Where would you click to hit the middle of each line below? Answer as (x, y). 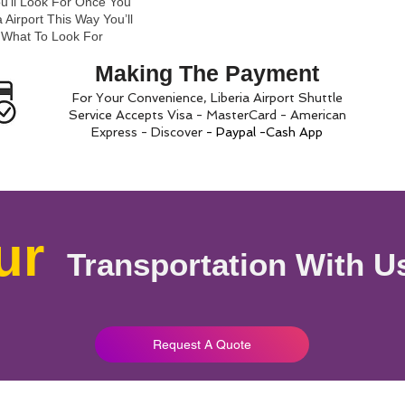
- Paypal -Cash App (264, 132)
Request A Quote (202, 344)
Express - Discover (147, 132)
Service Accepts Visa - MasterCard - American (207, 115)
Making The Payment (207, 73)
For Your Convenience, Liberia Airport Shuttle (207, 98)
